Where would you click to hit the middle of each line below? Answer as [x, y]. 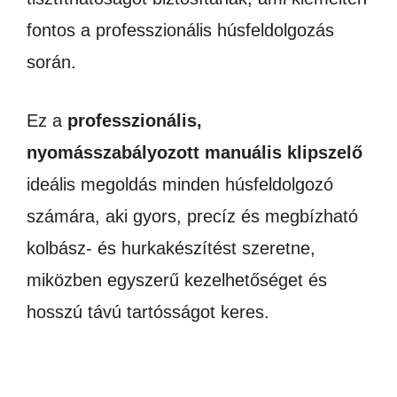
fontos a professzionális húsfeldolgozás [180, 30]
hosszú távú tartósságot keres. [148, 312]
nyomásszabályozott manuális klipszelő [195, 152]
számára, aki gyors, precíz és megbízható [192, 216]
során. [51, 62]
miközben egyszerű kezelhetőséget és [177, 280]
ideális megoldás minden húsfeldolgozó [180, 184]
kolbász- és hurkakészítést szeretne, [171, 248]
